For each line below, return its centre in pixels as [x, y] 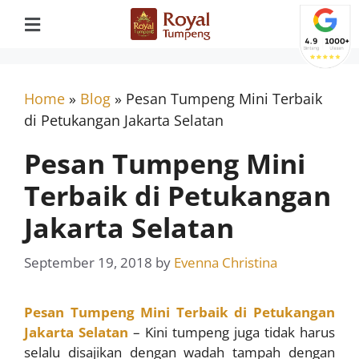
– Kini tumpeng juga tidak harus [234, 332]
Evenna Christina [226, 262]
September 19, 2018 [88, 262]
